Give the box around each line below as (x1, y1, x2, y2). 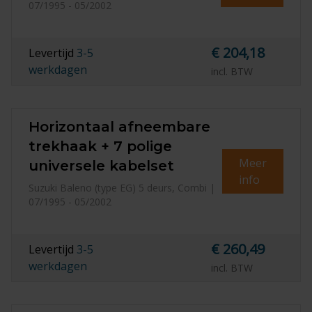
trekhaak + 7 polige (29, 138, 172, 155)
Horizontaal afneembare (29, 118, 210, 135)
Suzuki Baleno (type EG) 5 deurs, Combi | (29, 181, 215, 194)
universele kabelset (29, 157, 174, 174)
